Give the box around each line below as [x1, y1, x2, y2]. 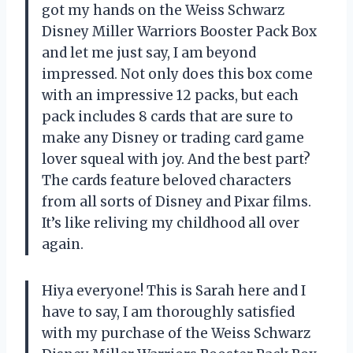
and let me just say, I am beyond [42, 44, 256, 62]
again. [42, 236, 84, 254]
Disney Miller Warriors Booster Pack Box [42, 23, 317, 41]
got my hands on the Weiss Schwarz [42, 2, 284, 20]
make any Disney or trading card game [42, 129, 304, 147]
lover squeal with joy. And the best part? [42, 150, 310, 169]
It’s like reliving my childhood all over [42, 214, 299, 232]
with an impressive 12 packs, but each [42, 87, 299, 105]
